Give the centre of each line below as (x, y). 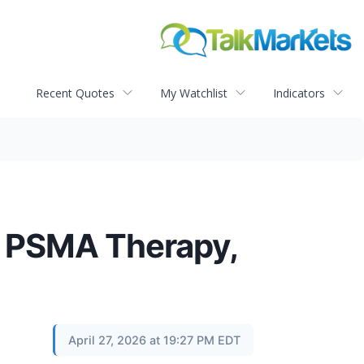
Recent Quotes (75, 93)
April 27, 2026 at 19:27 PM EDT (154, 340)
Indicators (299, 93)
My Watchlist (194, 93)
